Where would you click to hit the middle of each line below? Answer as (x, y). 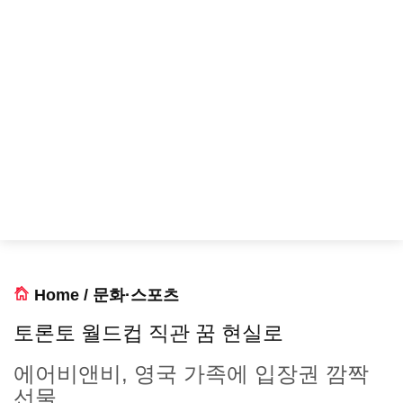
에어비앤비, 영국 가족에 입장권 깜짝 (191, 374)
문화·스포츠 (136, 295)
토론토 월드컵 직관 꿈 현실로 (148, 333)
